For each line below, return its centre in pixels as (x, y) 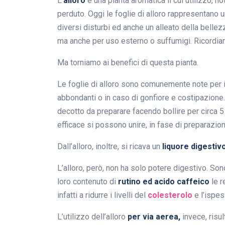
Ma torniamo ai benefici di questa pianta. (128, 63)
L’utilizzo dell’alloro (92, 217)
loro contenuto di (88, 182)
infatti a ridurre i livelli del (102, 195)
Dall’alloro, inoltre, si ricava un (110, 147)
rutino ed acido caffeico (164, 182)
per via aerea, (154, 217)
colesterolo (170, 195)
